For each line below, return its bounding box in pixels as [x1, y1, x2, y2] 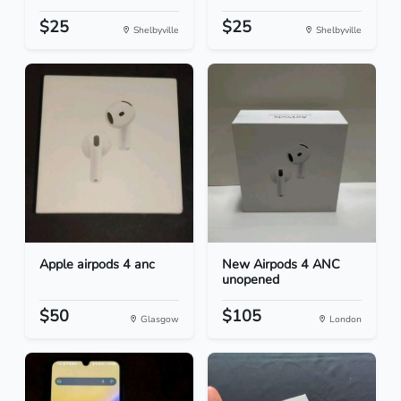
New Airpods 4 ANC [222, 255, 340, 274]
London [327, 312, 362, 327]
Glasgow [138, 312, 179, 327]
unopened [222, 270, 279, 289]
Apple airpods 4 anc [39, 255, 155, 274]
